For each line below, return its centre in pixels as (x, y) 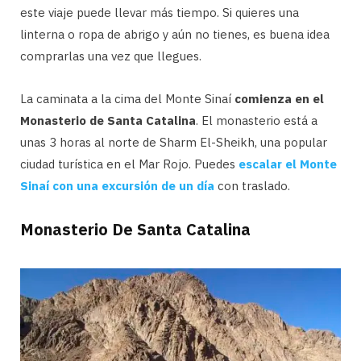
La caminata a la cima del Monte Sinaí (127, 98)
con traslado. (252, 185)
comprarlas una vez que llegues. (111, 56)
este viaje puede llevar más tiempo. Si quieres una (160, 12)
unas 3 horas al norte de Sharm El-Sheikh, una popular (174, 142)
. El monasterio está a (257, 120)
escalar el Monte (288, 164)
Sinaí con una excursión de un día (117, 185)
